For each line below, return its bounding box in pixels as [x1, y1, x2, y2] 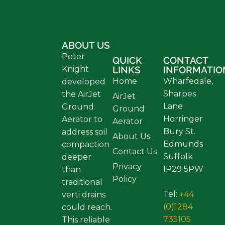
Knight [62, 64, 89, 74]
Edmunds [163, 139, 203, 149]
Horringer [163, 114, 203, 124]
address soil [62, 127, 108, 137]
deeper [62, 152, 92, 162]
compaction [62, 139, 110, 149]
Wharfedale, [163, 76, 213, 86]
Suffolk [163, 151, 193, 161]
